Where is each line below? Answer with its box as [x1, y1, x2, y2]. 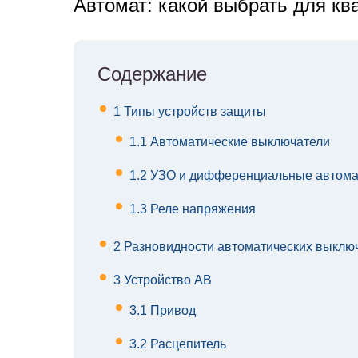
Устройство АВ [121, 273, 212, 288]
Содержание [97, 63, 207, 86]
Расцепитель [147, 337, 226, 352]
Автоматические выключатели [147, 135, 330, 149]
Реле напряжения [147, 202, 256, 217]
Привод [147, 304, 196, 318]
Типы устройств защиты [121, 105, 266, 119]
